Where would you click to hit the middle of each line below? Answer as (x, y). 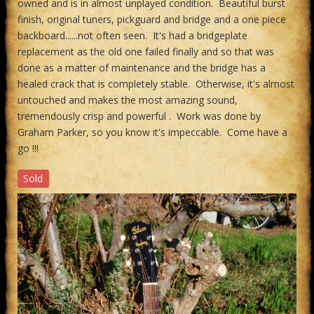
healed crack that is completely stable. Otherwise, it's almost (156, 84)
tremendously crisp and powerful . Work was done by (139, 116)
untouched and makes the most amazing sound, (128, 100)
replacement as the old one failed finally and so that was (146, 52)
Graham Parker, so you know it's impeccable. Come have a (152, 132)
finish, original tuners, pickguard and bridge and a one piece (152, 19)
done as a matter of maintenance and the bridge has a (142, 68)
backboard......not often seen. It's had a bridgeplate (132, 35)
